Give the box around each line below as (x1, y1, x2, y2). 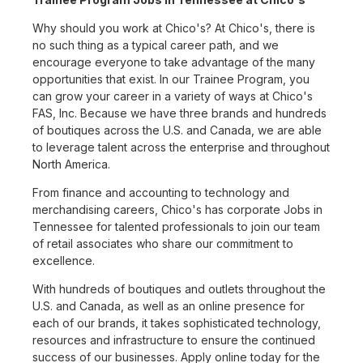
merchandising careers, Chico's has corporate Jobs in (32, 203, 322, 217)
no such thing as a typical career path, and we (32, 38, 279, 53)
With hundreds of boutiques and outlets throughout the (32, 282, 326, 297)
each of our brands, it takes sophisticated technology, (32, 316, 321, 331)
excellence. (32, 254, 95, 268)
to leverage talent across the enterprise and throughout (32, 140, 330, 155)
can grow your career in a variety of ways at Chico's (32, 89, 313, 104)
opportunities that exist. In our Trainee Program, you (32, 72, 310, 87)
